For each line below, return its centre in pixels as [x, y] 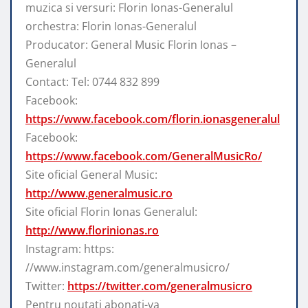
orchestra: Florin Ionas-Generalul [111, 26]
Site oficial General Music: [91, 174]
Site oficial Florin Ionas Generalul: [111, 211]
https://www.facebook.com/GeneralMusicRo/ [144, 156]
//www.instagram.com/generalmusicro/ [128, 267]
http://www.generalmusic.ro [99, 193]
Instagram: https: [70, 249]
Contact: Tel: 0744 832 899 [92, 81]
